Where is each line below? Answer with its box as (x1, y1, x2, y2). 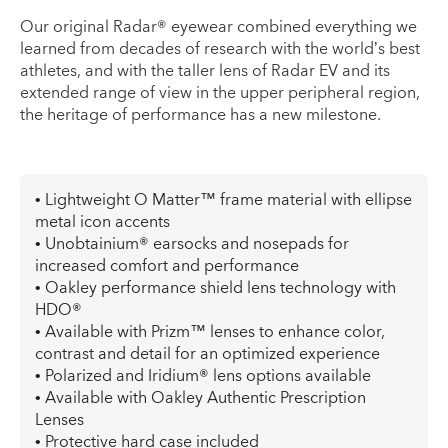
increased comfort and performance (35, 254, 300, 277)
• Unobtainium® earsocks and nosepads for (35, 232, 350, 255)
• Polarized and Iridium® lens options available (35, 364, 372, 387)
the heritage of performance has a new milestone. (20, 103, 382, 126)
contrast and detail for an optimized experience (35, 342, 381, 365)
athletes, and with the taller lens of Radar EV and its (20, 59, 391, 82)
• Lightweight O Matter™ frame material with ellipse (35, 188, 413, 211)
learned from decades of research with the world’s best (20, 37, 421, 60)
